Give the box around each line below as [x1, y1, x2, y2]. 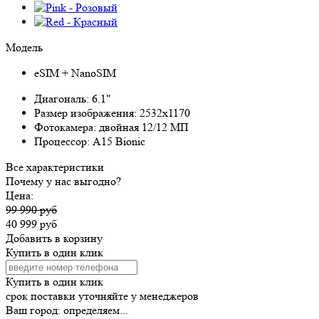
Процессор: [34, 135, 93, 149]
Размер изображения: [34, 106, 140, 120]
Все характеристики [6, 160, 104, 174]
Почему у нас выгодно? [6, 174, 121, 189]
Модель [6, 41, 43, 55]
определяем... [63, 303, 128, 318]
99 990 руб [6, 203, 57, 217]
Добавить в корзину [6, 231, 103, 246]
